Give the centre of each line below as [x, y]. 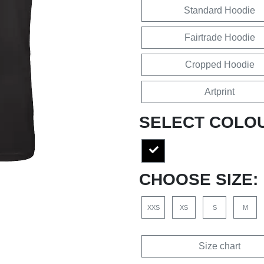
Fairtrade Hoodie [220, 37]
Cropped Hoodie [220, 65]
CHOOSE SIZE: [199, 179]
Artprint [220, 92]
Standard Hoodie [220, 10]
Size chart [220, 246]
